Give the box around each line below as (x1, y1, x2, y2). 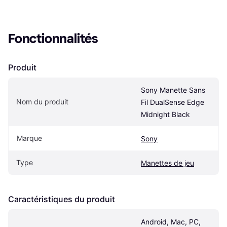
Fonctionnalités (8, 30, 98, 47)
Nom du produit (16, 97, 68, 106)
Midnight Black (141, 109, 190, 119)
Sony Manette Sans (141, 85, 205, 94)
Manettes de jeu (141, 158, 194, 167)
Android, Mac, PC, (141, 217, 201, 226)
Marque (17, 133, 42, 142)
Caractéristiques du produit (8, 194, 115, 204)
